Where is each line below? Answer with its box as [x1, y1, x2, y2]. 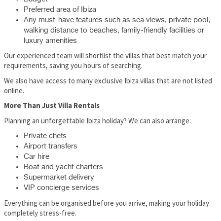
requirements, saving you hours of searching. [4, 61, 143, 71]
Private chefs [24, 132, 67, 140]
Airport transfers [24, 143, 77, 150]
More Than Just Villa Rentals [4, 101, 100, 110]
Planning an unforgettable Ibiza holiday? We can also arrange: [4, 115, 191, 125]
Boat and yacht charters [24, 163, 103, 171]
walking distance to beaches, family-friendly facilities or [24, 26, 204, 34]
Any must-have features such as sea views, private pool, [24, 16, 210, 24]
